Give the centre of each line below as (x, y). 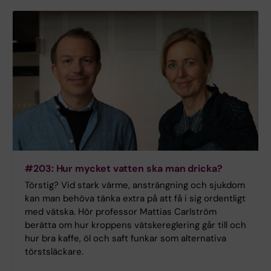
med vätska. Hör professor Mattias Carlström (121, 212)
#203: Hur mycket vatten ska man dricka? (124, 169)
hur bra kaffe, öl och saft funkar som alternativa (126, 239)
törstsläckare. (55, 252)
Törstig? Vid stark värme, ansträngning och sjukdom (135, 185)
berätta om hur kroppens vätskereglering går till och (135, 225)
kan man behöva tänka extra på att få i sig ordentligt (135, 199)
